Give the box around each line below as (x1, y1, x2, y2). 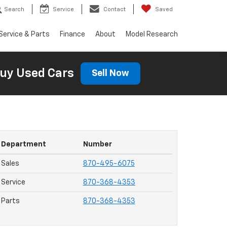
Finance (60, 31, 85, 39)
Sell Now (91, 69, 129, 78)
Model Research (126, 31, 178, 39)
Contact (103, 7, 126, 13)
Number (83, 141, 112, 148)
